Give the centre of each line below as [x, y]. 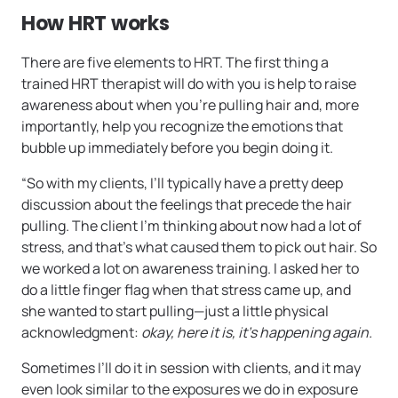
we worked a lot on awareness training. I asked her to [190, 269]
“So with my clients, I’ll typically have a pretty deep [182, 183]
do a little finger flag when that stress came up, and [186, 290]
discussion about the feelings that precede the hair [187, 205]
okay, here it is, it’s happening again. [258, 333]
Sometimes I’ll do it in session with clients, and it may [191, 368]
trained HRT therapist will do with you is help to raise [189, 84]
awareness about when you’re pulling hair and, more [190, 105]
